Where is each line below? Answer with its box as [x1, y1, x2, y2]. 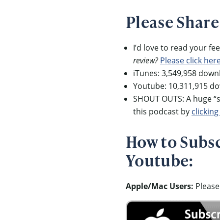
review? [133, 55, 158, 65]
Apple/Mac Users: [126, 180, 193, 192]
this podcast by [133, 106, 192, 117]
